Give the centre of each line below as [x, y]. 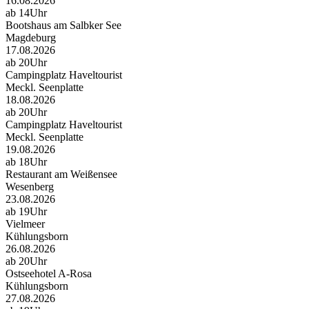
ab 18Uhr [26, 162]
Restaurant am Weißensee [61, 175]
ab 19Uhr [26, 212]
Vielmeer [25, 224]
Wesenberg [30, 187]
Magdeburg [31, 38]
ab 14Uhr [26, 13]
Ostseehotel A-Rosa [49, 274]
